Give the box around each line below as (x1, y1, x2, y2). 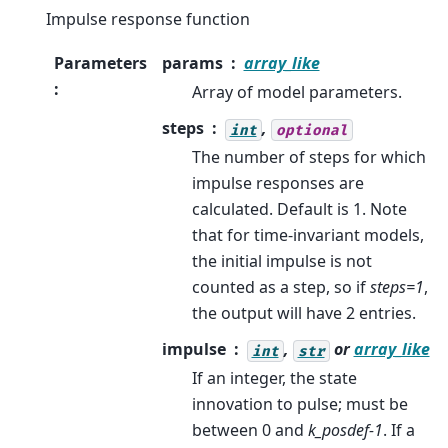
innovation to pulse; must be (191, 393, 408, 416)
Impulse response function (46, 7, 250, 30)
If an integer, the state (191, 367, 357, 390)
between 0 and (191, 419, 308, 442)
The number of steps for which (191, 146, 426, 169)
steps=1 (369, 276, 424, 299)
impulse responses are (191, 172, 364, 195)
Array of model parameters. (191, 81, 402, 104)
